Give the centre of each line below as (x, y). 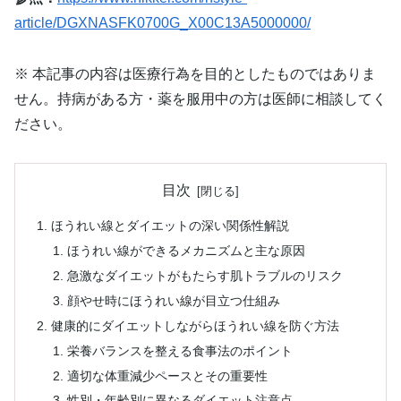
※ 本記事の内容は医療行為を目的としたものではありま (195, 74)
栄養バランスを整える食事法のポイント (179, 350)
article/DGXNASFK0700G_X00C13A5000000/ (162, 23)
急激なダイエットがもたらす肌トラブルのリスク (205, 276)
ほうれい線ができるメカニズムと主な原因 (186, 251)
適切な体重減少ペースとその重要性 (167, 375)
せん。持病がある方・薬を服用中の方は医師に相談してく (200, 99)
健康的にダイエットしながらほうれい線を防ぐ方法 (196, 325)
